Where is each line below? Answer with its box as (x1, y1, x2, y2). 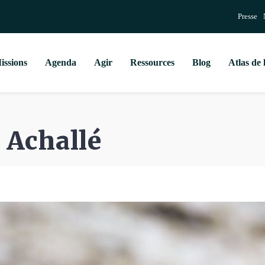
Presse (238, 12, 257, 21)
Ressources (130, 57, 174, 67)
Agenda (44, 57, 76, 67)
